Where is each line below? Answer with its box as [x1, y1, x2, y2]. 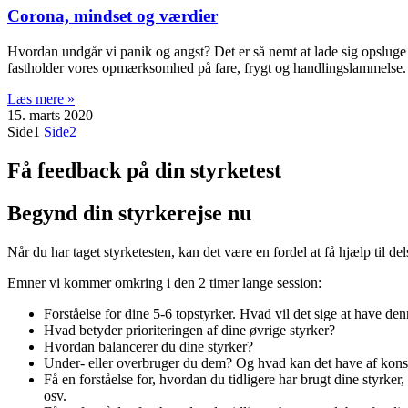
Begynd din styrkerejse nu [7, 201, 251, 225]
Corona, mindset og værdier [7, 6, 218, 26]
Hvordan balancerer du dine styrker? [44, 338, 253, 354]
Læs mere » [7, 91, 75, 107]
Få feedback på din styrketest [7, 158, 281, 183]
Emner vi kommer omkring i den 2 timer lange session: [7, 274, 321, 291]
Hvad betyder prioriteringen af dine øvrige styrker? [44, 321, 335, 338]
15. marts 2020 [7, 107, 93, 124]
